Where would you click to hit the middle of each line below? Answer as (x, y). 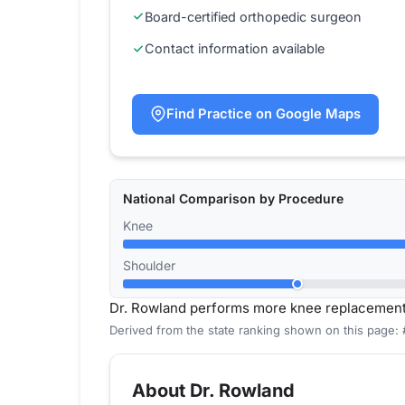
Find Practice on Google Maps (264, 113)
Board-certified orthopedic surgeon (253, 16)
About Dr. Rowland (213, 391)
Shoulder (149, 266)
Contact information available (235, 49)
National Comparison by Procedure (233, 199)
